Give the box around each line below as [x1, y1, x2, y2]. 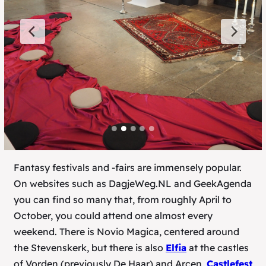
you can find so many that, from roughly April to [14, 194, 232, 206]
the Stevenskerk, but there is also [14, 242, 166, 254]
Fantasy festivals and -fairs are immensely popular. [14, 161, 242, 174]
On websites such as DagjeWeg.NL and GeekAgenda [14, 178, 252, 190]
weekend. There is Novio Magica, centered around [14, 226, 239, 238]
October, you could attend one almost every [14, 210, 213, 222]
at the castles [186, 242, 249, 254]
